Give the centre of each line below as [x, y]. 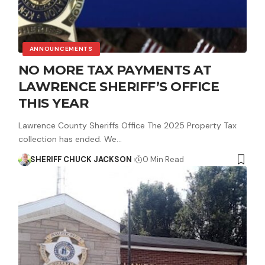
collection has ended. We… [70, 139]
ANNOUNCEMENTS [61, 49]
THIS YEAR [53, 103]
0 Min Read [163, 159]
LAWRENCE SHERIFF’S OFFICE [119, 86]
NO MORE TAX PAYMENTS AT [115, 70]
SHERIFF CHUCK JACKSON [81, 159]
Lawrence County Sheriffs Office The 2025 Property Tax [127, 125]
